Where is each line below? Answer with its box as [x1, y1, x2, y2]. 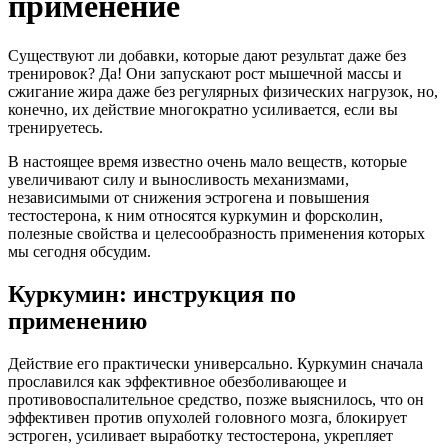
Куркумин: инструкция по [8, 280, 296, 307]
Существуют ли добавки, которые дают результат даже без [8, 46, 406, 64]
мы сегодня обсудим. [8, 242, 151, 260]
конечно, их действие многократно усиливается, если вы [8, 100, 398, 118]
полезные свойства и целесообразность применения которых [8, 224, 425, 242]
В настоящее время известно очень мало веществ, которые [8, 152, 407, 170]
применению [8, 307, 147, 334]
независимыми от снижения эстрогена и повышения [8, 188, 369, 206]
